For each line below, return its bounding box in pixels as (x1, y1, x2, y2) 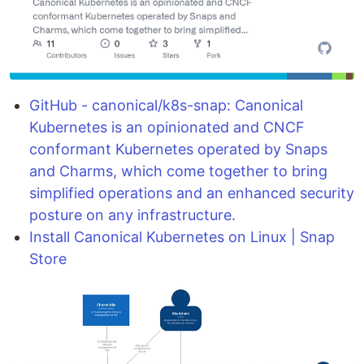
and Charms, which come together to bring (29, 162, 327, 180)
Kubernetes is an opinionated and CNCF (29, 119, 305, 136)
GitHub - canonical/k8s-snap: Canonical (29, 97, 303, 115)
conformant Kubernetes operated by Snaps (29, 141, 327, 158)
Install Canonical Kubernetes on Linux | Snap (29, 228, 335, 246)
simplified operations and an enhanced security (29, 184, 354, 202)
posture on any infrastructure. (29, 206, 236, 224)
